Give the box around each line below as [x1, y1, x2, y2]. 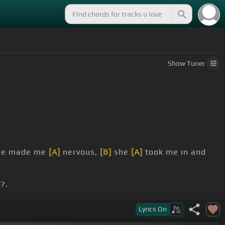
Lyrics [139, 205, 158, 213]
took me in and [143, 147, 206, 157]
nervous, [60, 147, 100, 157]
